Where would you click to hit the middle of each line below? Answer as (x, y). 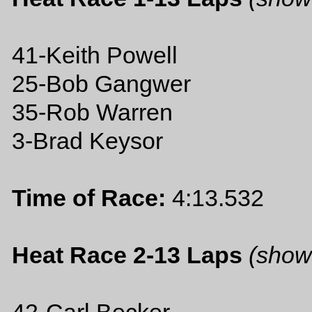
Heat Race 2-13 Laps (127, 255)
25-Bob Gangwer (101, 84)
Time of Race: (89, 198)
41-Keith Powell (95, 55)
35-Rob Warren (92, 112)
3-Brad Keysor (87, 141)
